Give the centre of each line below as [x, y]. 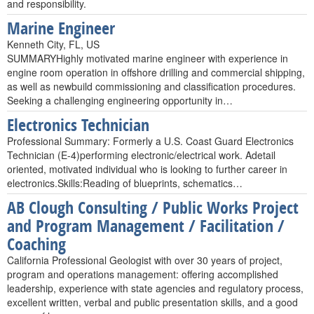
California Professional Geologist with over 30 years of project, [145, 260]
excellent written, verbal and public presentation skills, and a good [152, 302]
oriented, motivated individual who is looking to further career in [147, 169]
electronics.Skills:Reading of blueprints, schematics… [125, 183]
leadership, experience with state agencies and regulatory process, [155, 288]
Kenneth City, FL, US [53, 44]
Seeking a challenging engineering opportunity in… [120, 100]
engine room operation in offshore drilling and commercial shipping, [156, 72]
